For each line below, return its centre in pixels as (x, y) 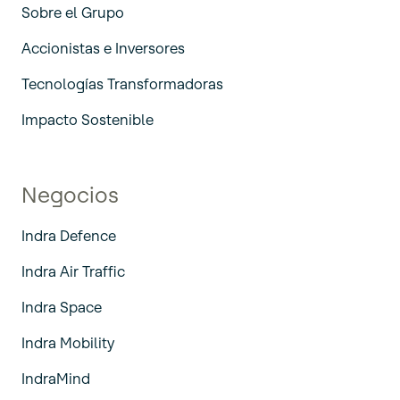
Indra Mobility (68, 342)
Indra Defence (69, 235)
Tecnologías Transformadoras (122, 83)
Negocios (70, 195)
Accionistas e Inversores (103, 48)
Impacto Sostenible (87, 119)
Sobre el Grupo (73, 12)
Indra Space (62, 307)
